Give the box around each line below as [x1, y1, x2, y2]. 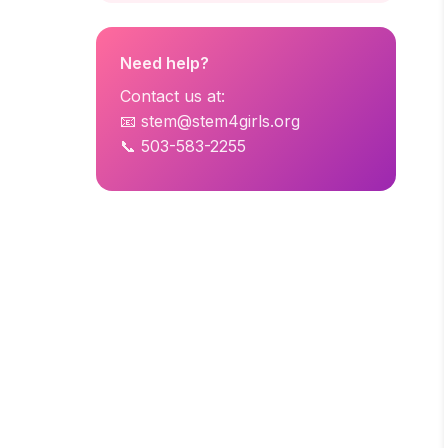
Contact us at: [120, 86, 225, 106]
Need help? [120, 53, 209, 73]
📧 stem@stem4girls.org [120, 111, 300, 131]
